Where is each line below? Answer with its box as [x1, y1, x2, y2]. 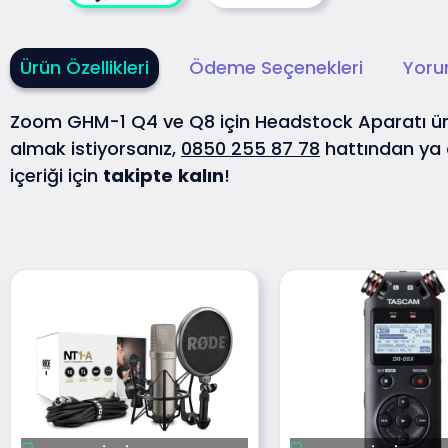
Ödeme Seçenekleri [189, 55, 363, 81]
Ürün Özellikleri [20, 55, 149, 81]
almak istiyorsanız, [10, 136, 181, 162]
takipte [103, 163, 173, 189]
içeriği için [10, 163, 103, 189]
